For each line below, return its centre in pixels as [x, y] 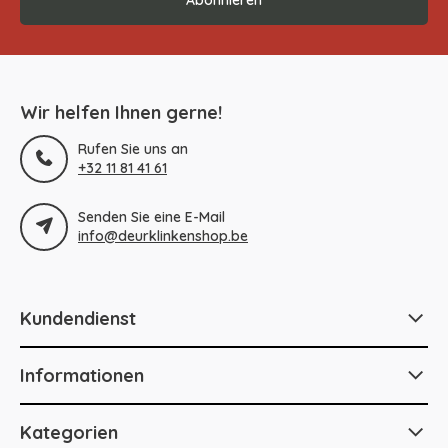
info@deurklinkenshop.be [163, 235]
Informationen [82, 375]
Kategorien [69, 432]
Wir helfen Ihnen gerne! [121, 112]
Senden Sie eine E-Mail [151, 216]
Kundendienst [78, 318]
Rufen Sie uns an [133, 148]
